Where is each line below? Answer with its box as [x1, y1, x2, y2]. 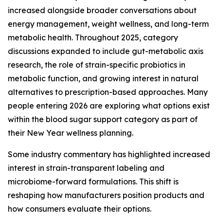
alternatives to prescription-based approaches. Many [8, 87, 208, 97]
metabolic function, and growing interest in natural [8, 73, 199, 83]
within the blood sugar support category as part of [8, 114, 198, 124]
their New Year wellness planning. [8, 128, 133, 138]
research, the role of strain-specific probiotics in [8, 60, 185, 70]
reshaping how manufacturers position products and [8, 190, 204, 200]
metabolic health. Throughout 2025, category [8, 33, 178, 42]
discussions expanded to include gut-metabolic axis [8, 46, 203, 56]
